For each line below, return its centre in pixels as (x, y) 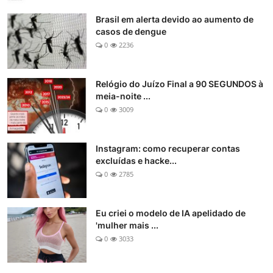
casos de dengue (131, 32)
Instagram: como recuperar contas (168, 149)
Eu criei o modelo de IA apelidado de (171, 213)
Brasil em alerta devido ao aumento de (175, 19)
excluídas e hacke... (136, 161)
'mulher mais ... (127, 225)
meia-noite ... (123, 96)
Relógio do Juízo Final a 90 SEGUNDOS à (179, 84)
